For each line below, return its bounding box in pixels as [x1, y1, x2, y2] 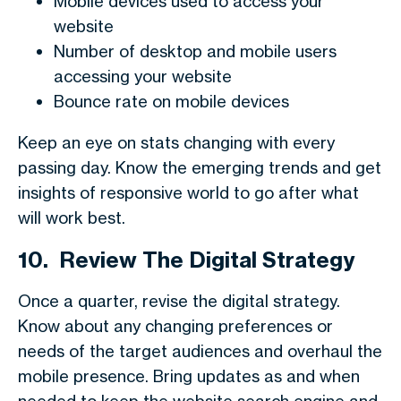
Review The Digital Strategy [59, 246, 355, 273]
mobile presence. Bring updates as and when [18, 366, 360, 386]
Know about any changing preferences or [18, 316, 333, 336]
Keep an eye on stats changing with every [18, 132, 335, 152]
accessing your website [54, 66, 232, 86]
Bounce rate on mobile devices [54, 91, 289, 111]
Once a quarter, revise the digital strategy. [18, 291, 340, 311]
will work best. [18, 208, 125, 227]
